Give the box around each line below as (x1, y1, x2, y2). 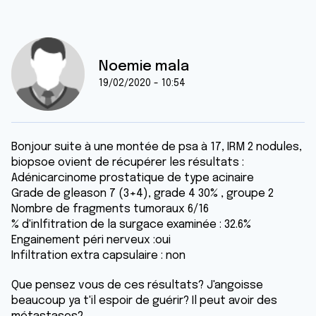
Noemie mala (99, 59, 189, 74)
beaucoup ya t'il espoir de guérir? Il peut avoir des (11, 295, 277, 307)
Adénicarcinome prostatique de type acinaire (11, 172, 254, 184)
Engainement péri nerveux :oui (11, 234, 171, 246)
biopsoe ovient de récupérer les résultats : (11, 157, 244, 169)
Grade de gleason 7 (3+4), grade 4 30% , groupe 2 (11, 188, 274, 200)
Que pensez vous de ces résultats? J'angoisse (11, 279, 263, 291)
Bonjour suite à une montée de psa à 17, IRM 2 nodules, (11, 141, 302, 153)
